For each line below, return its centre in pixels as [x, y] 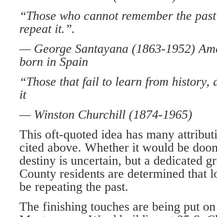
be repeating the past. [74, 187]
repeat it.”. [47, 29]
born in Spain [54, 62]
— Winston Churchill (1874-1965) [106, 115]
